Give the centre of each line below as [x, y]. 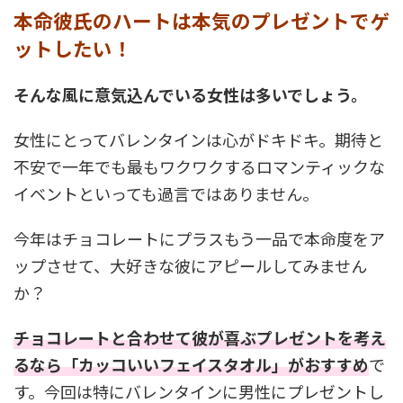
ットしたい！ [73, 48]
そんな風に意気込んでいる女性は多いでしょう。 [190, 94]
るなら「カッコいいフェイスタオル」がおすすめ [191, 364]
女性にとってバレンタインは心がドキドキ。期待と [198, 139]
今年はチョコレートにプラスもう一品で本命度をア [199, 238]
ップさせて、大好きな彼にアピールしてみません [190, 265]
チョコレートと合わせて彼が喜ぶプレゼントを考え [200, 337]
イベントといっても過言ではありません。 [166, 193]
